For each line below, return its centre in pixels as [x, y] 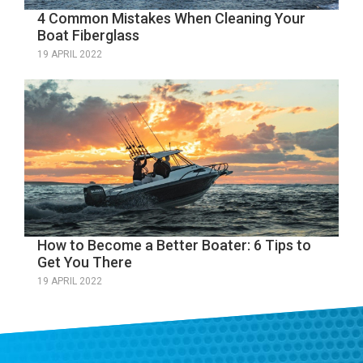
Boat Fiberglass [88, 36]
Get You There [85, 263]
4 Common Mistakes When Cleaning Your [171, 19]
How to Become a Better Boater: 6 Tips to [174, 246]
